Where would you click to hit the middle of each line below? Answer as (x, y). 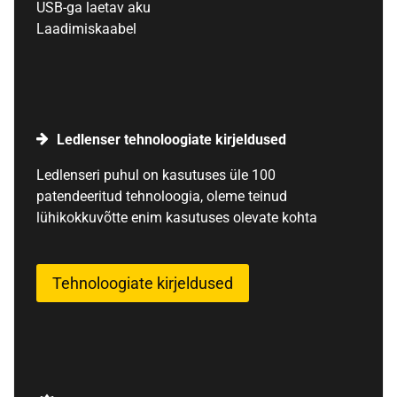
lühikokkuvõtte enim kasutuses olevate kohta (176, 218)
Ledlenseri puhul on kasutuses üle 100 (156, 175)
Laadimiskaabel (86, 29)
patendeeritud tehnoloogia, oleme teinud (161, 197)
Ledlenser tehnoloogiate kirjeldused (171, 140)
